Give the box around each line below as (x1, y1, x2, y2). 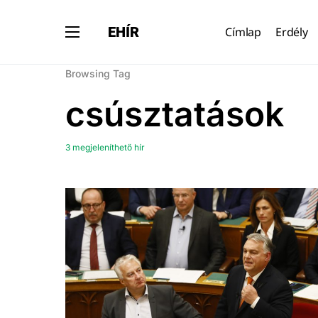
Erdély (275, 24, 308, 40)
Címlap (225, 24, 261, 40)
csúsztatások (65, 93, 284, 135)
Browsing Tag (65, 67, 131, 79)
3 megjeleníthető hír (65, 142, 145, 153)
